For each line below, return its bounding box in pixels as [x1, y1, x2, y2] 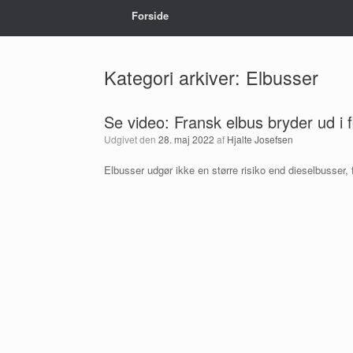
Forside [132, 8, 169, 23]
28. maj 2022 [158, 132, 214, 146]
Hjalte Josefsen [227, 132, 293, 146]
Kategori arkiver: [104, 64, 246, 91]
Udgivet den [111, 132, 158, 146]
